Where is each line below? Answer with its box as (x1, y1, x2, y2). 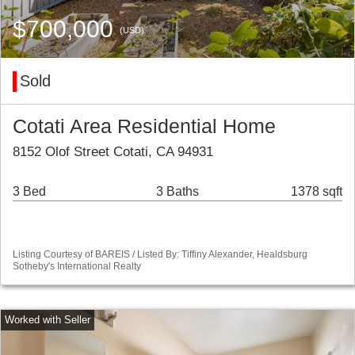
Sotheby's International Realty (13, 261, 141, 273)
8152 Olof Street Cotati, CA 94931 (13, 144, 213, 160)
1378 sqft (291, 185, 342, 199)
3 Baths (155, 185, 199, 199)
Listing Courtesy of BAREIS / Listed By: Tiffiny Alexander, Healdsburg (13, 249, 307, 261)
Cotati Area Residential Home (13, 116, 276, 138)
